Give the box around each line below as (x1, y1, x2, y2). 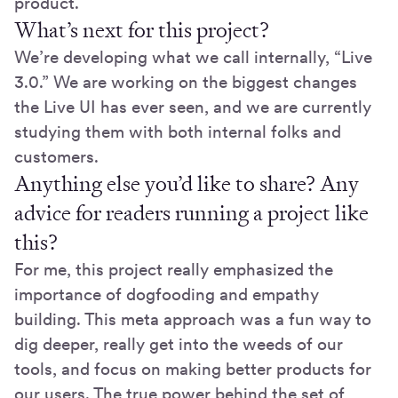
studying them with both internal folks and (14, 121, 341, 142)
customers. (14, 146, 99, 167)
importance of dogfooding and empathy (14, 283, 319, 305)
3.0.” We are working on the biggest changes (14, 71, 357, 92)
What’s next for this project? (14, 15, 269, 44)
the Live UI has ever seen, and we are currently (14, 96, 371, 117)
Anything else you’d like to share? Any (14, 169, 359, 198)
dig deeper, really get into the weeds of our (14, 333, 343, 354)
